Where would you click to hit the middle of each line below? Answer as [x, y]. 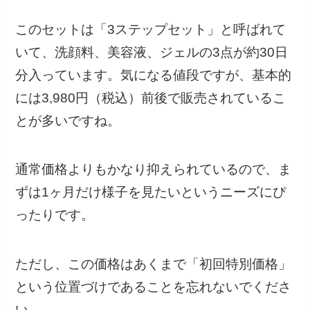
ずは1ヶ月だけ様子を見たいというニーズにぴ [151, 192]
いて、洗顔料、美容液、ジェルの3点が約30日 [152, 52]
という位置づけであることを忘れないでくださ [154, 286]
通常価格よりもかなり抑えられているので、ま [154, 170]
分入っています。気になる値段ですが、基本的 [154, 75]
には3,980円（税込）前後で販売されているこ [151, 98]
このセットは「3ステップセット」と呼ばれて [151, 29]
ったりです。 [55, 215]
